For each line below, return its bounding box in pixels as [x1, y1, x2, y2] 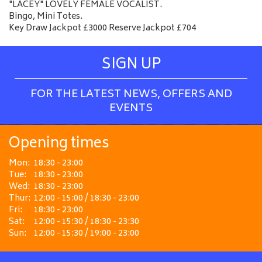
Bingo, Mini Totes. [9, 9, 82, 24]
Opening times [9, 132, 109, 157]
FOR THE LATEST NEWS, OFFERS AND [30, 85, 232, 104]
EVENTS [109, 99, 153, 118]
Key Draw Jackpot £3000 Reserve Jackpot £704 [9, 21, 196, 36]
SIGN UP [101, 53, 161, 78]
